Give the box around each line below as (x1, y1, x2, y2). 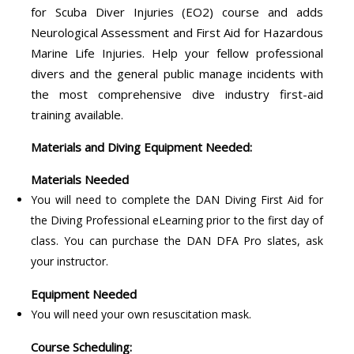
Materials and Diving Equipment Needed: (30, 138, 252, 155)
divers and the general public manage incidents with (30, 65, 324, 81)
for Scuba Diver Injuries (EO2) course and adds (30, 3, 324, 20)
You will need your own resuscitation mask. (30, 306, 251, 322)
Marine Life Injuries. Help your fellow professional (30, 44, 324, 61)
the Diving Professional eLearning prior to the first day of (30, 212, 324, 228)
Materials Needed (30, 171, 129, 187)
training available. (30, 106, 123, 122)
